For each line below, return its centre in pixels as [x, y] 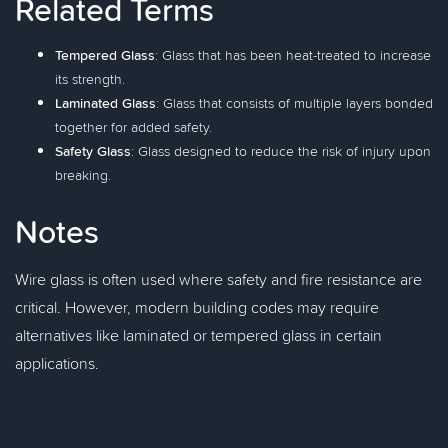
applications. [57, 363]
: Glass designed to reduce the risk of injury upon [281, 151]
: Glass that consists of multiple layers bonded [294, 103]
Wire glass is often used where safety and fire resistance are [218, 279]
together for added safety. [133, 127]
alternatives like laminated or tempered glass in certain [198, 335]
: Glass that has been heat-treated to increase [293, 55]
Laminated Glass [105, 103]
